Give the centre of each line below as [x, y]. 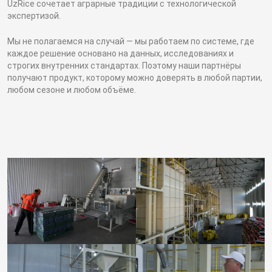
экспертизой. [34, 15]
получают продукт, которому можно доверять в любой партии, [135, 78]
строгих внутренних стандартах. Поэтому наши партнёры [124, 66]
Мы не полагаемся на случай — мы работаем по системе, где [131, 42]
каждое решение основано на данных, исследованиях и [121, 54]
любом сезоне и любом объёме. [72, 90]
